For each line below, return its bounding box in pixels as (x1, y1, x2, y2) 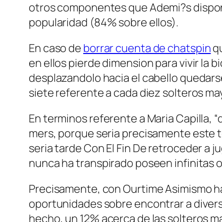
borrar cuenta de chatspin (83, 40, 211, 55)
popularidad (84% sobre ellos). (29, 14, 178, 30)
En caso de (29, 40, 83, 55)
